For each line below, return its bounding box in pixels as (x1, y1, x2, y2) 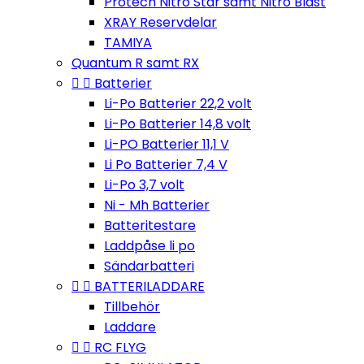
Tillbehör (104, 297, 160, 316)
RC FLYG (94, 338, 146, 357)
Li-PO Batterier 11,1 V (104, 135, 229, 154)
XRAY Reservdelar (104, 13, 217, 32)
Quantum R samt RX (71, 54, 199, 72)
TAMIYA (104, 33, 152, 52)
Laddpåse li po (104, 236, 195, 255)
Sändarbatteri (104, 257, 194, 275)
